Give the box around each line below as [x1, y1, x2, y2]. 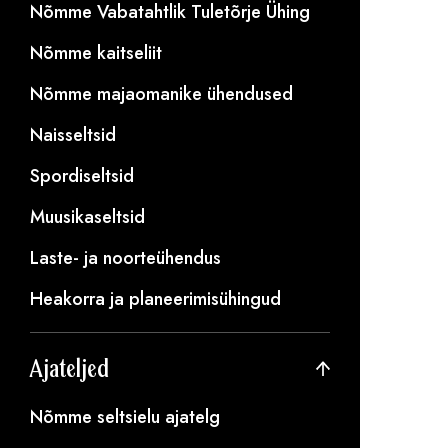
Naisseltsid [30, 122, 116, 148]
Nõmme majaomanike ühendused [30, 81, 293, 107]
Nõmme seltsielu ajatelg [30, 404, 220, 430]
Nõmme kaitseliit [30, 40, 162, 66]
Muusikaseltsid [30, 204, 145, 230]
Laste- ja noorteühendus [30, 245, 221, 271]
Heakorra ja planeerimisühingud [30, 286, 281, 312]
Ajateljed [30, 351, 109, 385]
